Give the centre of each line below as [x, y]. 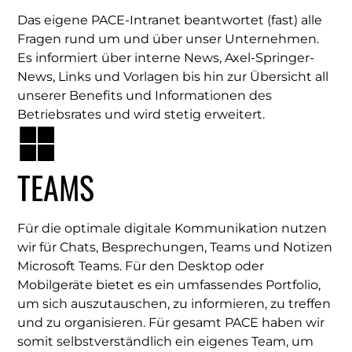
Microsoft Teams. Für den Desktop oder [141, 266]
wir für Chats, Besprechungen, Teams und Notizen [175, 247]
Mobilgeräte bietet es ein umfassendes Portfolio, [169, 285]
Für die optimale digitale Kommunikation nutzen [172, 229]
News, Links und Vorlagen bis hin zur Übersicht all [173, 77]
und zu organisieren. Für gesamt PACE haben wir [171, 323]
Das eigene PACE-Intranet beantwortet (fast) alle [170, 20]
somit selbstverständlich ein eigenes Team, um [165, 342]
